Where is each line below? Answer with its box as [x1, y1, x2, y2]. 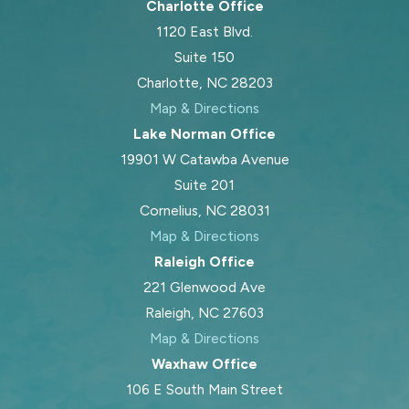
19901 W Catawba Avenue [120, 150, 289, 168]
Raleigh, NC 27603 [145, 303, 264, 321]
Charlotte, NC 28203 [136, 73, 273, 91]
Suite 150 [174, 47, 235, 66]
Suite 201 [174, 175, 235, 194]
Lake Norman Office [133, 124, 276, 142]
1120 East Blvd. [156, 22, 253, 40]
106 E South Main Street [126, 380, 283, 398]
